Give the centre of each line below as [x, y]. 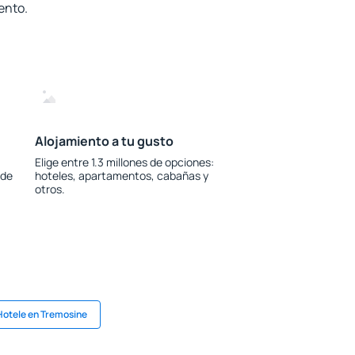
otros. [50, 189]
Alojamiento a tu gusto [104, 141]
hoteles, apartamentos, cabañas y [121, 176]
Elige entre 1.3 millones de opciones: [124, 162]
